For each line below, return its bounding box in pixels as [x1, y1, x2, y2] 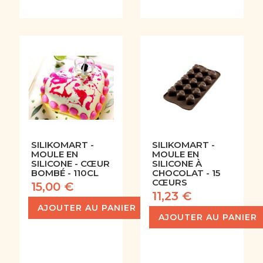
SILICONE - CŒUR [31, 158, 110, 170]
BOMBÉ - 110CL [31, 167, 99, 179]
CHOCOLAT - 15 [152, 167, 220, 179]
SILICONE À [152, 158, 202, 170]
